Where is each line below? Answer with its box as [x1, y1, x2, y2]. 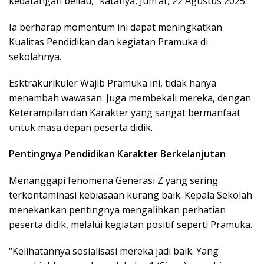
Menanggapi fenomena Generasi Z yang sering [9, 174, 218, 187]
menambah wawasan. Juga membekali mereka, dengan [9, 91, 251, 105]
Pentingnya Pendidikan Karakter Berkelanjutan [9, 147, 226, 161]
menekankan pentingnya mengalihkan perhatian [9, 203, 226, 217]
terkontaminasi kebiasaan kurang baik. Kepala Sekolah [9, 189, 252, 202]
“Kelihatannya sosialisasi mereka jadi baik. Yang [9, 245, 219, 258]
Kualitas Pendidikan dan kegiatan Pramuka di [9, 35, 208, 49]
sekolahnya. [9, 50, 61, 64]
